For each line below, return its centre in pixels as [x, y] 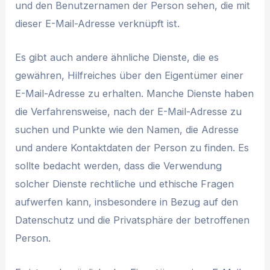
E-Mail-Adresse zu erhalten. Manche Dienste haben [135, 94]
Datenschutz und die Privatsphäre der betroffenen [133, 220]
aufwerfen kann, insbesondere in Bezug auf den [127, 202]
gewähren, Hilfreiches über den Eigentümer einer [130, 76]
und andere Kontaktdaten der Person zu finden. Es [132, 148]
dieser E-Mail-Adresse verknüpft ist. [98, 24]
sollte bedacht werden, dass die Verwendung [119, 166]
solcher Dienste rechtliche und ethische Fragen [125, 184]
